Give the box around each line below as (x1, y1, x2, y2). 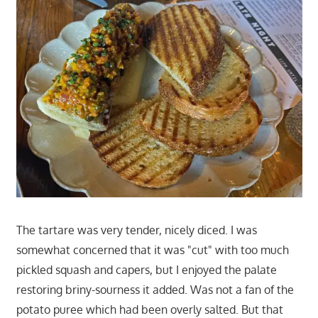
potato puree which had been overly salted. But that (16, 302, 283, 317)
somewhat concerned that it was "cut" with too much (16, 242, 289, 257)
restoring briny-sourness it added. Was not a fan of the (16, 282, 294, 297)
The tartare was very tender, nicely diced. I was (16, 222, 257, 237)
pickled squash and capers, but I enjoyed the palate (16, 262, 277, 277)
